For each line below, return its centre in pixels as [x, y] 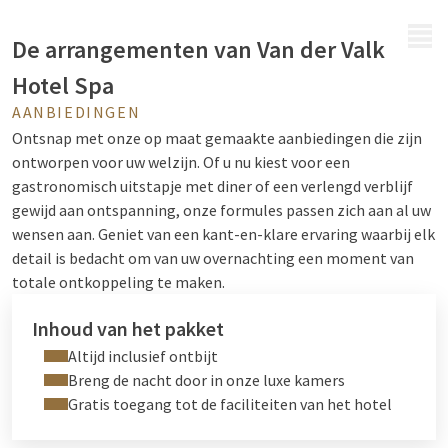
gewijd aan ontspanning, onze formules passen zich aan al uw [221, 210]
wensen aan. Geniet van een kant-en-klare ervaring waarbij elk [223, 234]
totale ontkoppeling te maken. [118, 282]
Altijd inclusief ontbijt [143, 356]
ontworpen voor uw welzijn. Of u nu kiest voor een [181, 162]
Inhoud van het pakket [128, 328]
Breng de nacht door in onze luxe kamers [206, 380]
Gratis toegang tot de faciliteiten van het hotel [230, 404]
